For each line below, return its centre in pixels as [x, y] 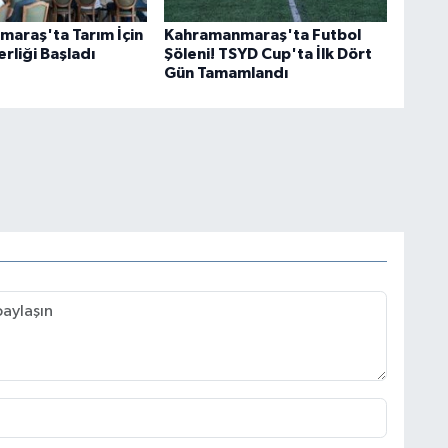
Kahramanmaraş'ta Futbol [262, 34]
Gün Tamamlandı [225, 72]
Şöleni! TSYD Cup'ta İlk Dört [267, 53]
